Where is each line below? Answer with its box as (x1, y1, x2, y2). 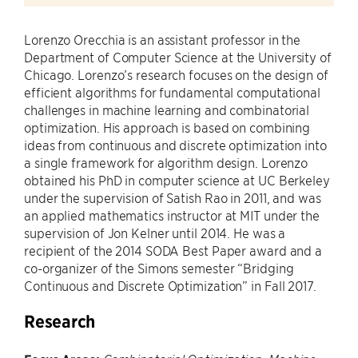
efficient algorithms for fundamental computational (24, 84, 320, 100)
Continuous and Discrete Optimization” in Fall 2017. (24, 277, 316, 293)
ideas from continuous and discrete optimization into (24, 137, 327, 153)
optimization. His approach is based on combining (24, 119, 311, 135)
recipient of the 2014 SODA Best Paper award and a (24, 242, 323, 258)
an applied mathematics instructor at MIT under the (24, 207, 320, 223)
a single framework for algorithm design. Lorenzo (24, 154, 308, 170)
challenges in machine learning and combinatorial (24, 101, 310, 117)
